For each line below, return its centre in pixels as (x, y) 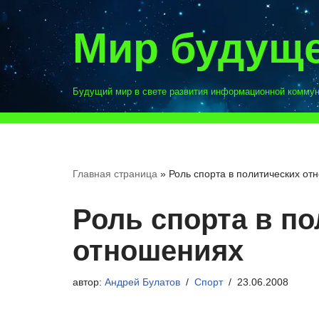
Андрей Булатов (142, 282)
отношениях (158, 251)
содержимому (47, 78)
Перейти (33, 40)
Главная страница (115, 174)
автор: (89, 282)
